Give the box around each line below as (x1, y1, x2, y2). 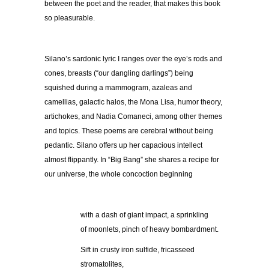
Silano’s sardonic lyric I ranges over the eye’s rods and (44, 55, 222, 64)
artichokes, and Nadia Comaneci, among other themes (44, 112, 222, 121)
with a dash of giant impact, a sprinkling (80, 211, 208, 220)
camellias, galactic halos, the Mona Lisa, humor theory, (44, 98, 222, 107)
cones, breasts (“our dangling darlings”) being (44, 69, 193, 78)
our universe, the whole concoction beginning (44, 170, 193, 179)
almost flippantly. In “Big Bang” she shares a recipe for (44, 156, 219, 165)
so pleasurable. (44, 14, 95, 23)
